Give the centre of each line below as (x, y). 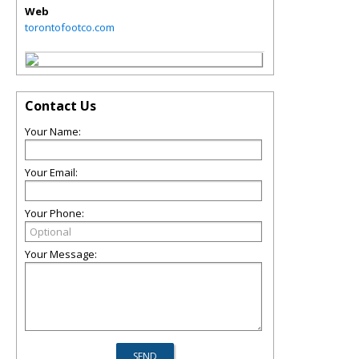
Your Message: (61, 254)
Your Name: (53, 131)
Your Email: (51, 172)
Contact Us (61, 106)
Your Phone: (54, 213)
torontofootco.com (70, 27)
